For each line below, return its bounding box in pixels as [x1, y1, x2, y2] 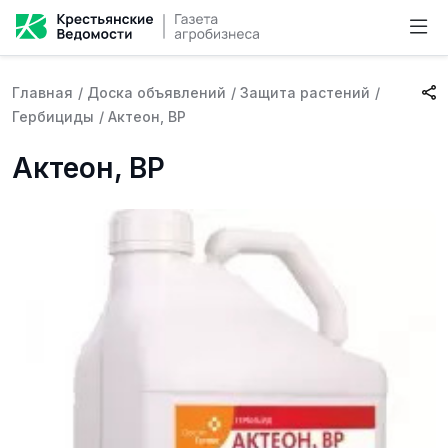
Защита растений [240, 84, 370, 101]
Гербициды [12, 108, 94, 125]
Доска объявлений [87, 84, 226, 101]
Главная [12, 84, 73, 101]
